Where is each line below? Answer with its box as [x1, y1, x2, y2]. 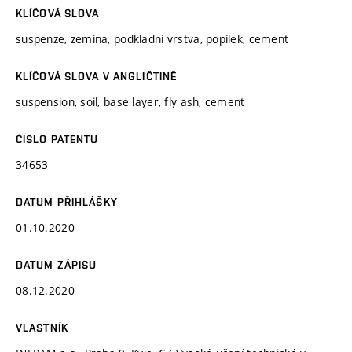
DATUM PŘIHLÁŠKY [16, 195, 118, 208]
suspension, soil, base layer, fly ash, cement [16, 93, 245, 109]
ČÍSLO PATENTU [16, 132, 99, 145]
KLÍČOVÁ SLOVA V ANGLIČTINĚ [16, 69, 178, 82]
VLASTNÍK [16, 321, 68, 334]
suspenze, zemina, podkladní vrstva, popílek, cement [16, 31, 289, 46]
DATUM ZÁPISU [16, 258, 97, 271]
